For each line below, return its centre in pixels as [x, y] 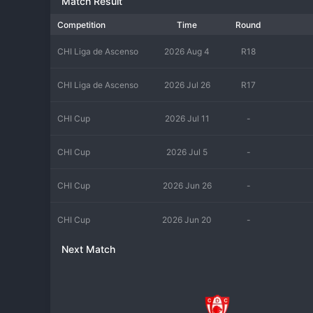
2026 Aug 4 [187, 51]
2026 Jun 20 [187, 219]
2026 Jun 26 [187, 185]
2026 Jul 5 [187, 152]
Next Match [88, 249]
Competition [81, 24]
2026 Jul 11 [187, 118]
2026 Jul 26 [187, 85]
